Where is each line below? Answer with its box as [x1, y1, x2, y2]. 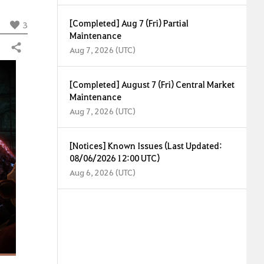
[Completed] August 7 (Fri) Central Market [70, 78, 235, 90]
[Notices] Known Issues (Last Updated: [70, 140, 222, 151]
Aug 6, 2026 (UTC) [70, 167, 136, 177]
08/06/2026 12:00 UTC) [70, 152, 160, 164]
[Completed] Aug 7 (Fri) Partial [70, 17, 189, 29]
